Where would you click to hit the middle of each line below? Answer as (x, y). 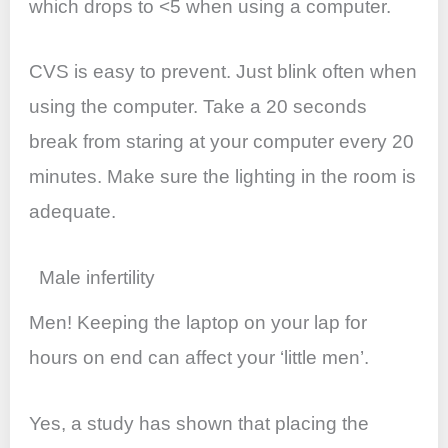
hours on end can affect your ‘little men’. (199, 358)
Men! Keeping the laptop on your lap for (198, 323)
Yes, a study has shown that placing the (199, 423)
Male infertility (97, 278)
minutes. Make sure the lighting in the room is (223, 177)
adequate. (73, 212)
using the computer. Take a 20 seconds (198, 107)
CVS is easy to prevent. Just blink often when (223, 72)
